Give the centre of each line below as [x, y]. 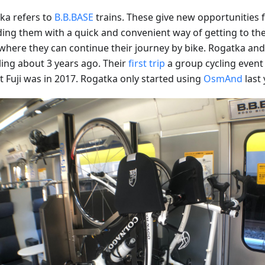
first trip [147, 63]
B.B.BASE [74, 17]
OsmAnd [223, 78]
